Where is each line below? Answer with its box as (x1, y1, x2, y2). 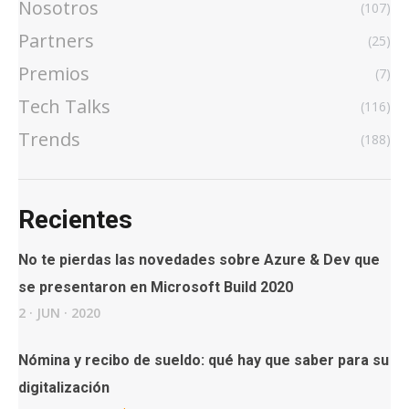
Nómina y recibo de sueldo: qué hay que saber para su (18, 351, 389, 369)
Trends (18, 126, 80, 152)
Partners (18, 27, 94, 53)
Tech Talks (18, 93, 110, 119)
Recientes (18, 204, 132, 235)
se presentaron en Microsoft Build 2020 (18, 278, 293, 296)
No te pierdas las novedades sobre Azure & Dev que (18, 250, 380, 268)
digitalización (18, 378, 110, 396)
